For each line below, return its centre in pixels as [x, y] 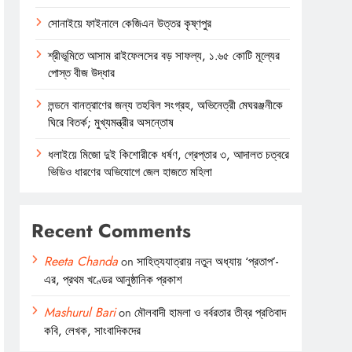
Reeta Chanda [81, 261]
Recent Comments [112, 230]
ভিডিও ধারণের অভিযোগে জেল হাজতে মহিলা [130, 172]
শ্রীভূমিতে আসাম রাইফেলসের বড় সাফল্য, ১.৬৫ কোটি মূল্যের [164, 55]
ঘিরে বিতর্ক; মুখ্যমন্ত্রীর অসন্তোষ [111, 122]
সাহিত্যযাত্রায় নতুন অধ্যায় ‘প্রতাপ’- [208, 261]
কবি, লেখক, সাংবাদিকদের [93, 330]
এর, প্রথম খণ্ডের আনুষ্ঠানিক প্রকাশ [114, 279]
